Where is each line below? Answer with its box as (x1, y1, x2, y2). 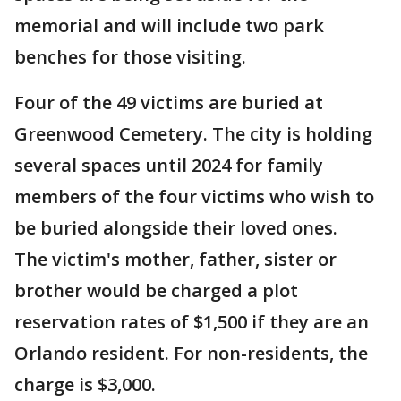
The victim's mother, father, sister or (14, 247, 337, 271)
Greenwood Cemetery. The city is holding (14, 122, 372, 146)
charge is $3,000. (14, 372, 160, 397)
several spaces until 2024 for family (14, 153, 323, 177)
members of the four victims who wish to (14, 184, 374, 209)
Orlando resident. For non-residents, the (14, 341, 368, 365)
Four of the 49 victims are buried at (14, 90, 323, 115)
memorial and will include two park (14, 13, 324, 38)
